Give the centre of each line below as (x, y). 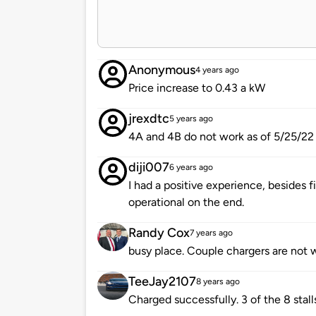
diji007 (149, 168)
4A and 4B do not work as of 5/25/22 (221, 137)
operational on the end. (186, 202)
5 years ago (191, 119)
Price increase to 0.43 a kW (197, 88)
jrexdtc (149, 119)
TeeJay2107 (162, 282)
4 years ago (217, 70)
